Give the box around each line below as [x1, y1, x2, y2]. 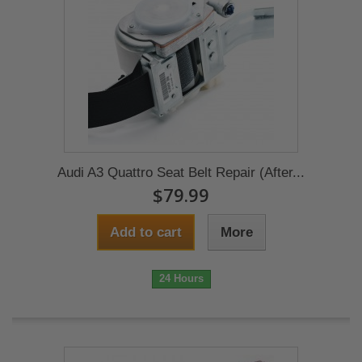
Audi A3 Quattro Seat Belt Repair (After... [57, 165, 305, 180]
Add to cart [109, 225, 182, 240]
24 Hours [158, 272, 204, 284]
